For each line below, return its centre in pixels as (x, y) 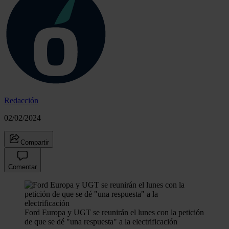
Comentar (22, 167)
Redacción (21, 100)
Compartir (35, 142)
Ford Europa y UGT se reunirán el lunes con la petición (114, 212)
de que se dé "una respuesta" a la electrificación (101, 221)
